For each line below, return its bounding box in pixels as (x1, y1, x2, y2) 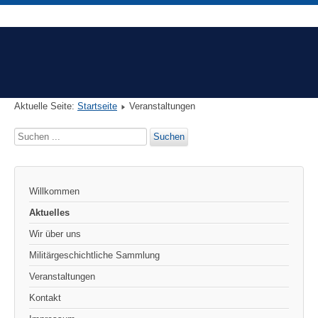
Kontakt (29, 292, 61, 304)
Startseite (77, 101, 117, 112)
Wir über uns (29, 229, 81, 240)
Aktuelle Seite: (14, 101, 77, 112)
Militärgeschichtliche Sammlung (29, 250, 160, 261)
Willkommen (29, 186, 79, 197)
